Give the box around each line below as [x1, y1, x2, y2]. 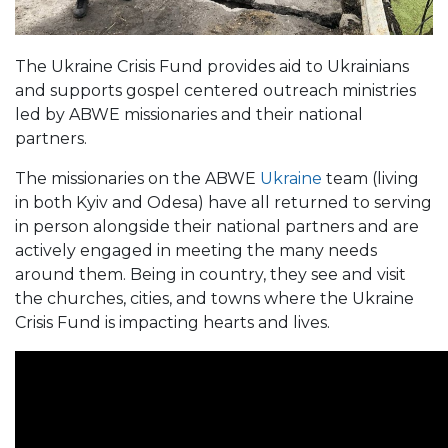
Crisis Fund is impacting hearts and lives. [15, 312, 330, 332]
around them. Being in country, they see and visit [15, 264, 406, 284]
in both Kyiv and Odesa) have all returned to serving [15, 192, 432, 212]
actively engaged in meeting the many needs [15, 240, 377, 260]
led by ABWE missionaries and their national [15, 104, 363, 124]
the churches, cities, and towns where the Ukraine [15, 288, 414, 308]
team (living [322, 168, 419, 188]
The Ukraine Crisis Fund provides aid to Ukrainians [15, 56, 409, 76]
